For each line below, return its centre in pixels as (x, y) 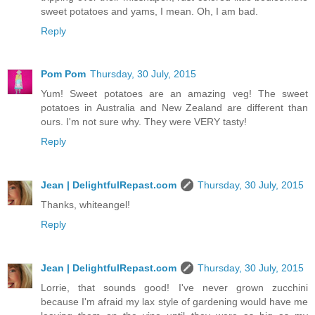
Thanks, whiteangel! (85, 205)
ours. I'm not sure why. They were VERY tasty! (144, 122)
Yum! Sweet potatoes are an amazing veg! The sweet (174, 94)
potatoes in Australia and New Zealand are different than (174, 108)
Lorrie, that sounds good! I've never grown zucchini (174, 288)
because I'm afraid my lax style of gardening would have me (174, 302)
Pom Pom (63, 74)
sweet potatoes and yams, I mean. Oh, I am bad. (149, 11)
